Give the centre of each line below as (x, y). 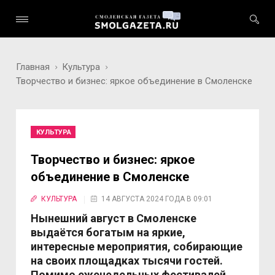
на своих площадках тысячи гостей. (127, 261)
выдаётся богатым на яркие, (108, 232)
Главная (33, 67)
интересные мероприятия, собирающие (137, 246)
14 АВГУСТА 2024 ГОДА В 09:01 (157, 199)
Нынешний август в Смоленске (114, 218)
